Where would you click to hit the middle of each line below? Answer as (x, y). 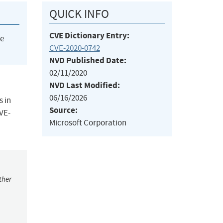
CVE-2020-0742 (74, 48)
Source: (63, 111)
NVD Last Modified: (84, 86)
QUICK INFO (79, 14)
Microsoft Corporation (88, 123)
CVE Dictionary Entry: (89, 36)
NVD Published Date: (88, 61)
